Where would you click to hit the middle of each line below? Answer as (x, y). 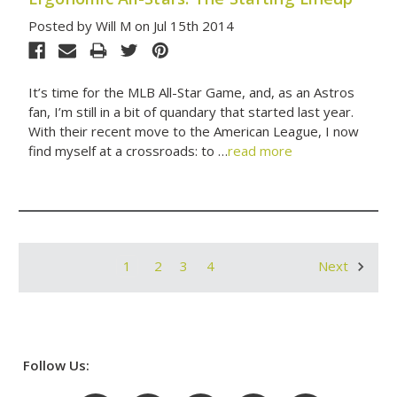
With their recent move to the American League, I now (193, 131)
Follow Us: (56, 365)
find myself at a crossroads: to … (128, 150)
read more (260, 150)
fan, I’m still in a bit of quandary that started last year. (191, 111)
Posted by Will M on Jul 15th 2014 (131, 25)
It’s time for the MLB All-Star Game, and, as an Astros (191, 92)
